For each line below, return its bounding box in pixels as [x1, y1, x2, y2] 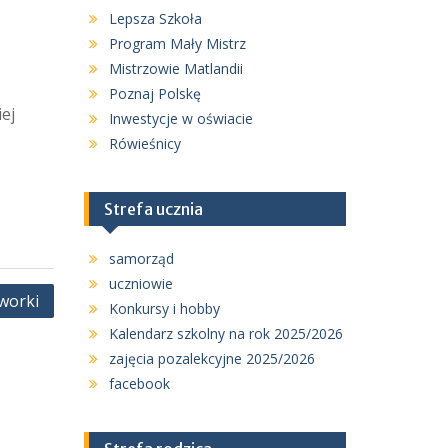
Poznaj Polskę [108, 84, 201, 103]
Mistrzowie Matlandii [108, 59, 243, 78]
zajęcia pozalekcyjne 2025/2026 [108, 349, 315, 368]
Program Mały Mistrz [108, 34, 246, 53]
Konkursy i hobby [108, 299, 220, 318]
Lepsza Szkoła [108, 9, 202, 28]
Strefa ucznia [103, 199, 203, 219]
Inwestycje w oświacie [108, 109, 253, 128]
